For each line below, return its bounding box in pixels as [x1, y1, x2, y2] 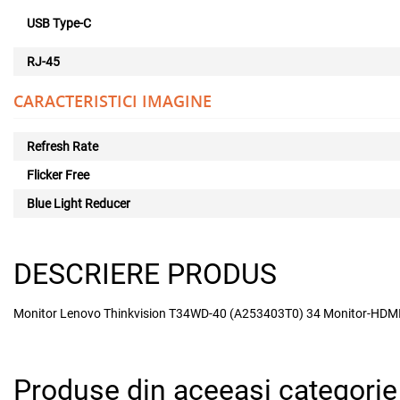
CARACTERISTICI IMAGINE [13, 90, 212, 112]
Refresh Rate [27, 139, 98, 154]
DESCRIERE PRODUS [13, 257, 277, 291]
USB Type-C [27, 16, 91, 30]
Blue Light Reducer [27, 196, 130, 211]
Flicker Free [27, 168, 89, 182]
